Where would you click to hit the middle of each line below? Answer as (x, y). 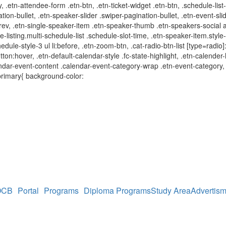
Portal (28, 190)
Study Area (171, 190)
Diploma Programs (117, 190)
